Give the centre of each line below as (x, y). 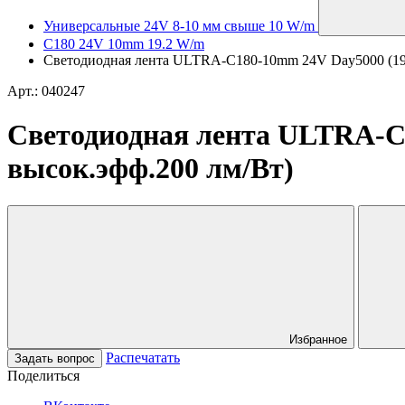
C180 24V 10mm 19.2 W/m (124, 44)
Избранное (318, 339)
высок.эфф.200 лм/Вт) (151, 169)
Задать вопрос (55, 358)
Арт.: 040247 (46, 91)
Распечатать (143, 357)
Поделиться (43, 375)
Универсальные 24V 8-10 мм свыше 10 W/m (179, 26)
